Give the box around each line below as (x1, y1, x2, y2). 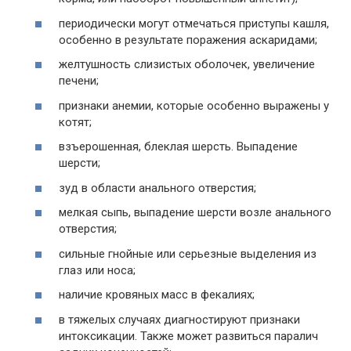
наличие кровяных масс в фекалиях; (59, 288, 255, 302)
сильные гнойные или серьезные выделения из (59, 246, 317, 261)
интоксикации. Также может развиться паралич (59, 328, 318, 343)
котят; (59, 114, 92, 129)
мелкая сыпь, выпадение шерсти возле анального (59, 205, 331, 220)
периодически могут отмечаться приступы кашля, (59, 16, 329, 31)
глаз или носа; (59, 262, 136, 277)
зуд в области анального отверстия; (59, 180, 256, 195)
